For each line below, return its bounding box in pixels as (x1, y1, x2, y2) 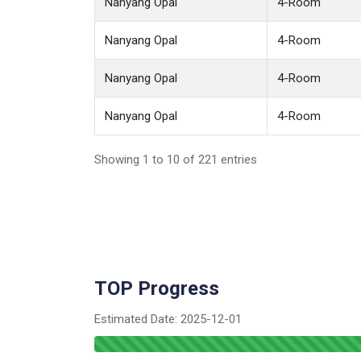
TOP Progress (94, 277, 219, 300)
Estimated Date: (94, 312, 180, 326)
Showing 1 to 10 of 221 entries (94, 151, 257, 167)
